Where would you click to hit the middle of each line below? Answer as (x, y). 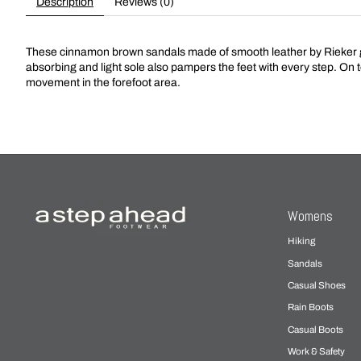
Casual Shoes (317, 285)
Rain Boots (311, 307)
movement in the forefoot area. (103, 82)
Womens (311, 216)
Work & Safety (317, 351)
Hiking (302, 241)
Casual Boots (316, 329)
